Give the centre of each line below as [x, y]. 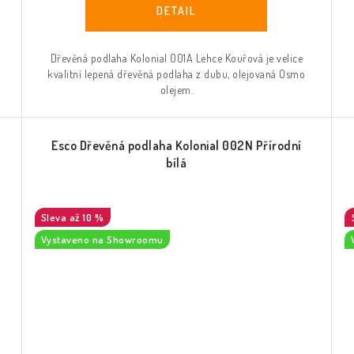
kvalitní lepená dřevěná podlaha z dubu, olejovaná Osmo [177, 74]
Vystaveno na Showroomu [102, 240]
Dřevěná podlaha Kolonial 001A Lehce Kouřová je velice [177, 58]
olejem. [177, 90]
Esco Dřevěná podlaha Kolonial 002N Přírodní [177, 146]
